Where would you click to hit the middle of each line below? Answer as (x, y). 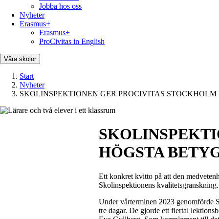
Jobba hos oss (60, 6)
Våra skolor (20, 59)
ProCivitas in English (72, 41)
